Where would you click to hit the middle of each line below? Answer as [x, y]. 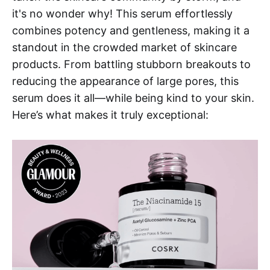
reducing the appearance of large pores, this [125, 81]
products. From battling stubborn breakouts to [131, 64]
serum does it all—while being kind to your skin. [133, 98]
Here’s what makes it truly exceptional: [110, 115]
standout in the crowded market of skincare [124, 48]
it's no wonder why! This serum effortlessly [122, 14]
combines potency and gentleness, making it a [131, 31]
